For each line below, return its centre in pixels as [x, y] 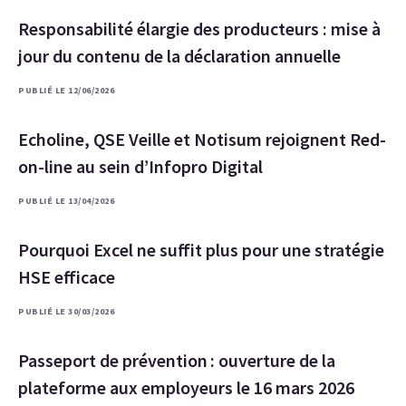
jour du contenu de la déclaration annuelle [179, 56]
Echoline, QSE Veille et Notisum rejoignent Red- [202, 139]
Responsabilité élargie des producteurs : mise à [199, 29]
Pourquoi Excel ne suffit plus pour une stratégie [201, 250]
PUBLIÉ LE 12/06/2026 [66, 90]
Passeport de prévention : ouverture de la [177, 360]
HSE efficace [67, 277]
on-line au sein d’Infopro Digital [140, 166]
